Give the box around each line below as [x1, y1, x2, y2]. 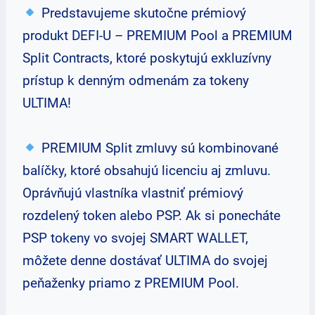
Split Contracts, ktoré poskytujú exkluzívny [22, 50, 271, 66]
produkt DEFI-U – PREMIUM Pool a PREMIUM [22, 27, 292, 44]
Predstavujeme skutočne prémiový [37, 5, 246, 21]
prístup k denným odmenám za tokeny [22, 72, 249, 89]
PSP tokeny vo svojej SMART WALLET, [22, 230, 248, 246]
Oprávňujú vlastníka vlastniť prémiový [22, 185, 243, 201]
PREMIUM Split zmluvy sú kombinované [37, 140, 278, 156]
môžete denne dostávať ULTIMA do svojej [22, 252, 268, 269]
